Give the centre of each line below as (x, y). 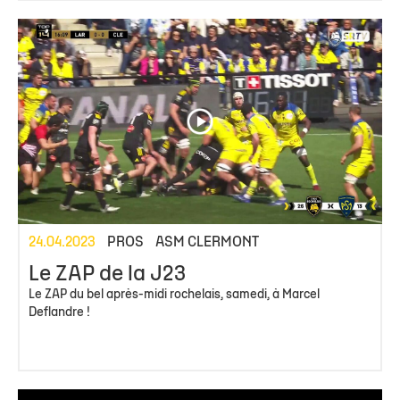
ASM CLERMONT (207, 242)
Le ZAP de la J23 (107, 275)
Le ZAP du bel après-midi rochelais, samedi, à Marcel (174, 295)
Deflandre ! (59, 312)
